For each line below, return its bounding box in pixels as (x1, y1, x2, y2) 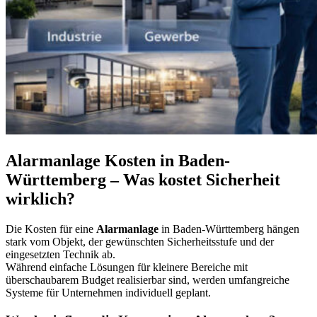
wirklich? (6, 190, 75, 209)
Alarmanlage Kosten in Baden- (6, 151, 230, 171)
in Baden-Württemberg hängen (161, 223, 299, 235)
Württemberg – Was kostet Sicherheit (6, 171, 280, 190)
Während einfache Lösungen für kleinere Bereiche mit (6, 261, 248, 273)
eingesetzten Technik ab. (6, 248, 115, 260)
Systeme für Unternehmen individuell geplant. (6, 287, 211, 299)
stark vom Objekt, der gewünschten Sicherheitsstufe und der (6, 236, 274, 248)
